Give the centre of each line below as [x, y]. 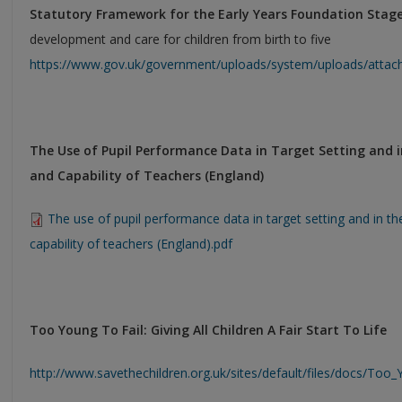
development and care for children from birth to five [180, 39]
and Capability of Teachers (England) [147, 175]
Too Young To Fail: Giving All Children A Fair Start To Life [208, 329]
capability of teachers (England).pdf [131, 243]
